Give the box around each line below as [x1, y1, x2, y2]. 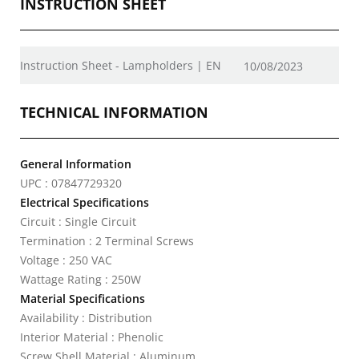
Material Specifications [20, 291, 145, 306]
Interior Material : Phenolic [20, 329, 163, 345]
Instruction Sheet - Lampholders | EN [20, 58, 221, 73]
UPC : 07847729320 [20, 175, 122, 191]
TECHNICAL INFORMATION [20, 103, 208, 122]
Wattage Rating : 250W [20, 272, 141, 287]
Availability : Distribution [20, 310, 152, 325]
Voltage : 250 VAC [20, 252, 112, 268]
